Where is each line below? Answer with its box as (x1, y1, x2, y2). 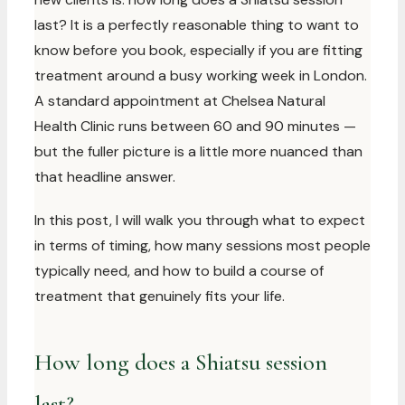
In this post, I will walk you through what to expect (34, 211, 365, 230)
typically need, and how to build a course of (34, 261, 324, 280)
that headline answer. (34, 167, 175, 186)
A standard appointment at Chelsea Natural (34, 91, 325, 110)
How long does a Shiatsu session (34, 348, 327, 376)
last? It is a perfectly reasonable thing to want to (34, 15, 359, 34)
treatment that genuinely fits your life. (34, 287, 285, 306)
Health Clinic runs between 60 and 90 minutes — (34, 117, 356, 136)
